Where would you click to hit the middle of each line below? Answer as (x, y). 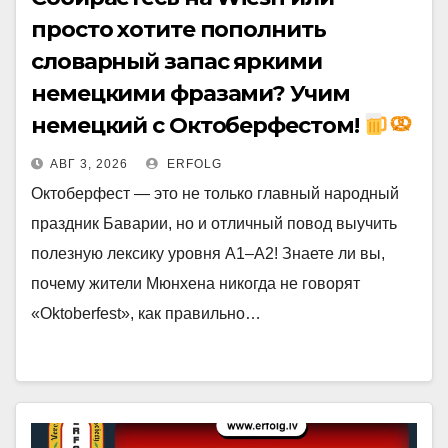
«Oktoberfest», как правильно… (146, 313)
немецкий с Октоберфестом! (197, 125)
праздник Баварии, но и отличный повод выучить (214, 223)
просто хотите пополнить (178, 29)
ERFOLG (192, 164)
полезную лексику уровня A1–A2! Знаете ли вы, (208, 253)
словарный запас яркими (176, 61)
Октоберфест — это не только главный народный (215, 193)
